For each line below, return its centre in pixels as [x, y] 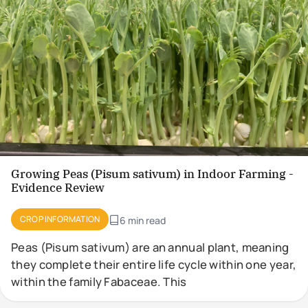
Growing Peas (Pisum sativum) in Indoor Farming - [152, 174]
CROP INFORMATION [60, 219]
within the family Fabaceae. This [99, 282]
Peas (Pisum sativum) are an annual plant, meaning [150, 247]
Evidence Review [58, 188]
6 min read [143, 220]
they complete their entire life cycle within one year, [154, 265]
